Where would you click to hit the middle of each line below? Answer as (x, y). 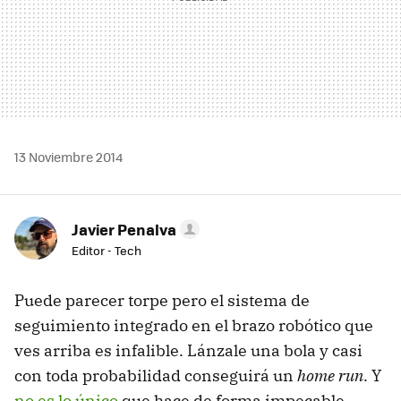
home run (330, 375)
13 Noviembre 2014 (68, 156)
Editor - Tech (107, 250)
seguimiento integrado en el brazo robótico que (194, 325)
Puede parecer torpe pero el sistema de (162, 300)
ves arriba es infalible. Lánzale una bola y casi (188, 350)
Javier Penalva (124, 229)
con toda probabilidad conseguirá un (156, 375)
